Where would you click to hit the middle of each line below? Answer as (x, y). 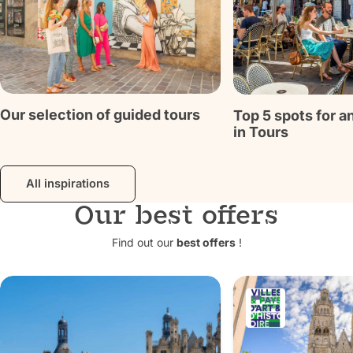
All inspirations (68, 184)
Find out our (144, 243)
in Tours (261, 132)
